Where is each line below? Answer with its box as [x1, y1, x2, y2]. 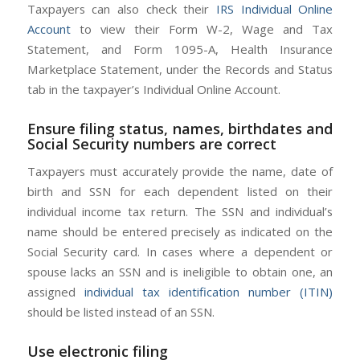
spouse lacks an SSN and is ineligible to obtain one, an [27, 264, 333, 280]
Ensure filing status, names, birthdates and [27, 118, 333, 138]
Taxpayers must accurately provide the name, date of [27, 163, 333, 180]
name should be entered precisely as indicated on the [27, 223, 333, 240]
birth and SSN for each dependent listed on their [27, 183, 333, 200]
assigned [27, 284, 84, 301]
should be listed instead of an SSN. [27, 304, 215, 321]
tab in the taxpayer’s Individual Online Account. [27, 80, 280, 97]
